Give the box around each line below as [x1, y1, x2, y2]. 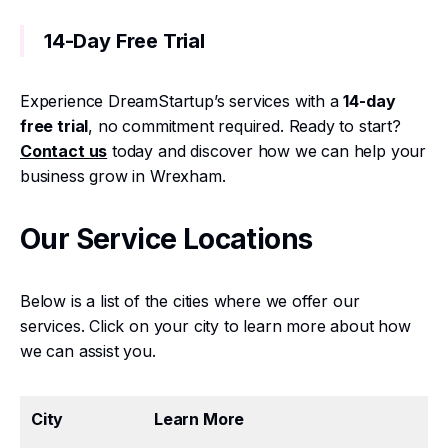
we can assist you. [20, 341, 156, 361]
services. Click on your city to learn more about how [20, 316, 411, 336]
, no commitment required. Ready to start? [88, 116, 401, 136]
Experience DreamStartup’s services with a [20, 91, 344, 111]
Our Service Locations [20, 222, 313, 256]
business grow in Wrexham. [20, 166, 226, 186]
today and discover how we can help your [107, 141, 427, 161]
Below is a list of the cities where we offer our [20, 291, 360, 311]
